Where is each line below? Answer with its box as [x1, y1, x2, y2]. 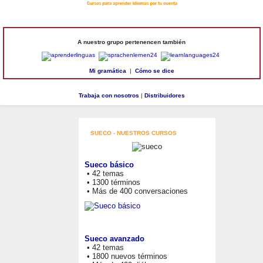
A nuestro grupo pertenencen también [77, 39, 186, 46]
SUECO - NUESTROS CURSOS [90, 130, 177, 137]
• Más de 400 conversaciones [85, 187, 188, 196]
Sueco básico [85, 160, 134, 170]
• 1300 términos [85, 178, 140, 187]
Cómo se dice [134, 68, 174, 75]
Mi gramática [89, 68, 126, 75]
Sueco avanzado [85, 234, 144, 244]
